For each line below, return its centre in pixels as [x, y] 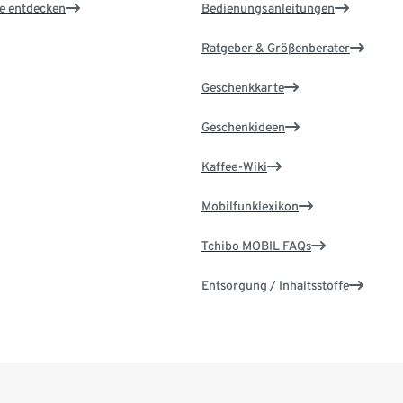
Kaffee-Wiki [234, 167]
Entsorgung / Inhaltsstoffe [275, 286]
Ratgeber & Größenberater [275, 48]
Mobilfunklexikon [250, 206]
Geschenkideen [243, 127]
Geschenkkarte [242, 88]
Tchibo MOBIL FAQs [256, 246]
